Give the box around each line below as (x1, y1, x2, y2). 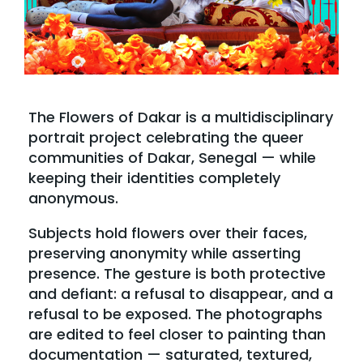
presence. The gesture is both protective (28, 263, 326, 284)
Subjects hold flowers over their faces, (28, 222, 307, 243)
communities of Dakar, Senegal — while (28, 147, 316, 168)
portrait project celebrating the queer (28, 126, 304, 147)
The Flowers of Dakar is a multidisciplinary (28, 106, 333, 127)
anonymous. (28, 187, 118, 208)
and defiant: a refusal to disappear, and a (28, 283, 333, 304)
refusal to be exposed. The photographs (28, 303, 322, 324)
